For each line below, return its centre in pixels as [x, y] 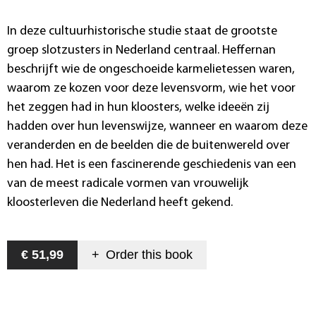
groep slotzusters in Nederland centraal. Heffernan [141, 50]
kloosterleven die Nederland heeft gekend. [120, 202]
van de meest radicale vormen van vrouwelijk [128, 183]
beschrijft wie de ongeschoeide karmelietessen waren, [151, 69]
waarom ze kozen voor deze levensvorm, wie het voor [151, 88]
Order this [134, 254]
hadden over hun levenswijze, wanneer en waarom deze [157, 126]
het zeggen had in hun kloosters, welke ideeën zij [138, 107]
